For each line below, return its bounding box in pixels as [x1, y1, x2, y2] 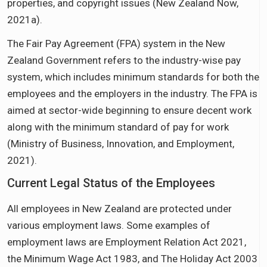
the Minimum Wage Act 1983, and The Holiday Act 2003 [7, 252, 257, 265]
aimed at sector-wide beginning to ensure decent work [7, 104, 252, 116]
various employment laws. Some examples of [7, 219, 210, 231]
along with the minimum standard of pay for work [7, 120, 229, 133]
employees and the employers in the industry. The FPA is [7, 87, 257, 100]
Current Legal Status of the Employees [7, 175, 215, 190]
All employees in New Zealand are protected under [7, 202, 232, 215]
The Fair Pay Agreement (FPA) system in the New [7, 37, 225, 49]
